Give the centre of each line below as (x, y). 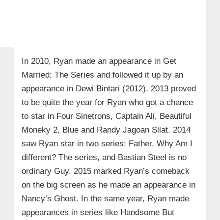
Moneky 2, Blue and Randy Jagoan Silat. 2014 (106, 130)
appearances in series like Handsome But (98, 212)
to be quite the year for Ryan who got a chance (107, 102)
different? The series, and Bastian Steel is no (104, 157)
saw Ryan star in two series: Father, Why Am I (107, 143)
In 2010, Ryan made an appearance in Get (99, 61)
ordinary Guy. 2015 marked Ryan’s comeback (105, 171)
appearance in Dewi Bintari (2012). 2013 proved (109, 88)
